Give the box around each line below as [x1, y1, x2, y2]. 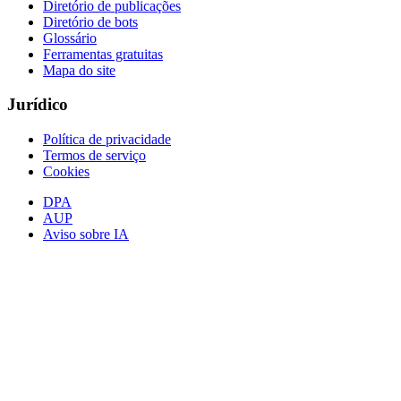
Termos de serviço [43, 148, 146, 164]
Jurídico [7, 95, 68, 115]
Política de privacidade [43, 132, 171, 148]
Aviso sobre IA [43, 226, 129, 243]
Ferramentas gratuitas [43, 46, 163, 62]
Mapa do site [43, 62, 115, 78]
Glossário [43, 30, 97, 46]
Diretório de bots [43, 13, 138, 30]
